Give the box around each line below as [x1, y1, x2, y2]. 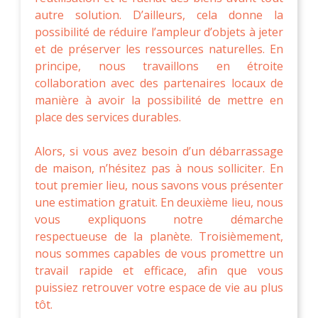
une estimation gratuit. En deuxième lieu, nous [35, 194, 283, 210]
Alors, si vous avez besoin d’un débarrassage [35, 143, 283, 159]
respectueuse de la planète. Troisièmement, [35, 228, 283, 244]
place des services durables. [35, 109, 181, 125]
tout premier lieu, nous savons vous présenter [35, 177, 283, 193]
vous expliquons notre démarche [35, 211, 283, 227]
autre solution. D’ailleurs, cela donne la [35, 6, 283, 23]
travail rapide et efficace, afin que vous [35, 262, 283, 278]
